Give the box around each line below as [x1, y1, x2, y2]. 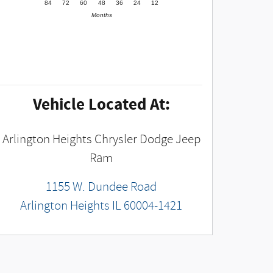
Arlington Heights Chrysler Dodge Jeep [2, 132, 200, 147]
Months [91, 11, 112, 18]
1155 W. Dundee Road [46, 180, 157, 194]
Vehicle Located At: [32, 94, 170, 116]
